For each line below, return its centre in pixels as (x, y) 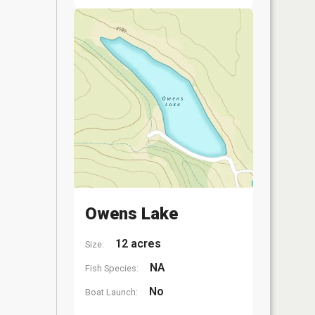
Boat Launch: (111, 292)
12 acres (137, 244)
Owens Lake (131, 214)
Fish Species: (112, 268)
